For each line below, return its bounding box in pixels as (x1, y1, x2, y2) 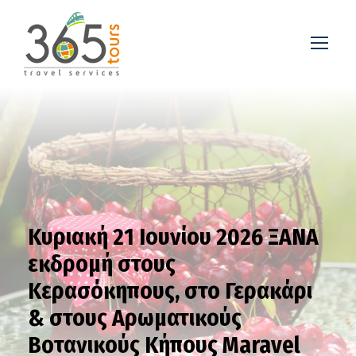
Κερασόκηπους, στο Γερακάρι (28, 277, 312, 305)
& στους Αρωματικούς (28, 304, 242, 332)
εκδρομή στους (28, 250, 176, 278)
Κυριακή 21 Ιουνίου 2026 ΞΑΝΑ (28, 223, 319, 251)
